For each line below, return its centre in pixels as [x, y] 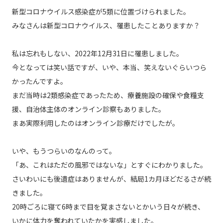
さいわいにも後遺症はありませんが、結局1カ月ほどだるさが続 [111, 179]
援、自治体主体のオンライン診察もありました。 [88, 109]
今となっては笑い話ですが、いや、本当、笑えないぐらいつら [109, 67]
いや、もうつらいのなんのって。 [64, 151]
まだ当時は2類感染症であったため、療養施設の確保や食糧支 [108, 95]
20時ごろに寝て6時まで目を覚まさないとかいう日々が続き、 [108, 207]
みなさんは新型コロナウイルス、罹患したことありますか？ [106, 26]
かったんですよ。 [39, 81]
